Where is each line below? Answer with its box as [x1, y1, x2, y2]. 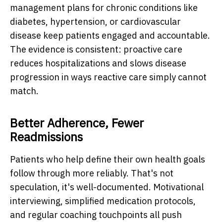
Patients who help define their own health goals [10, 153, 205, 165]
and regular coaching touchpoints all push [10, 209, 182, 221]
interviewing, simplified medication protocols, [10, 195, 196, 207]
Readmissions [10, 128, 83, 145]
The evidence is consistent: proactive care [10, 43, 182, 55]
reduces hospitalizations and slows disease [10, 57, 186, 69]
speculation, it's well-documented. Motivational [10, 181, 204, 193]
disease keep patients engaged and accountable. [10, 29, 210, 41]
